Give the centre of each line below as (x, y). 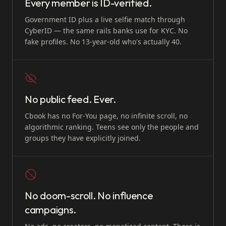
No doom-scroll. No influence (89, 195)
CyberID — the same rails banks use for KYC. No (106, 31)
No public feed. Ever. (70, 99)
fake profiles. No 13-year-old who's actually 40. (103, 42)
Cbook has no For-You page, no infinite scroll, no (106, 116)
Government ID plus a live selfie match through (105, 19)
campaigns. (50, 210)
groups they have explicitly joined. (83, 138)
